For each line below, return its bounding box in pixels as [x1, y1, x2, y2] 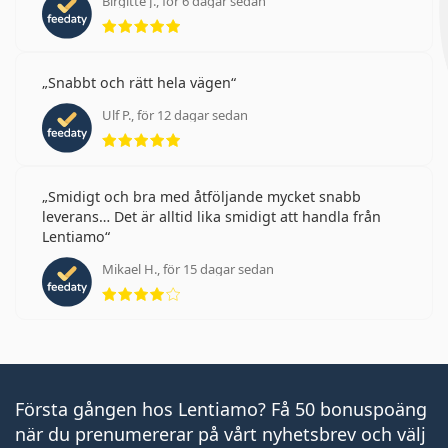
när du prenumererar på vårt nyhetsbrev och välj [15, 421, 426, 446]
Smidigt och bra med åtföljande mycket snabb [48, 186, 361, 206]
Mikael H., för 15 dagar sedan [102, 259, 274, 278]
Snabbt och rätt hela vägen [48, 72, 231, 92]
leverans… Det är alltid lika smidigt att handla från [42, 206, 381, 226]
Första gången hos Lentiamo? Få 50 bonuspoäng [15, 396, 427, 421]
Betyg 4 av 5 [179, 271, 269, 294]
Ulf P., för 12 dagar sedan [102, 105, 248, 124]
